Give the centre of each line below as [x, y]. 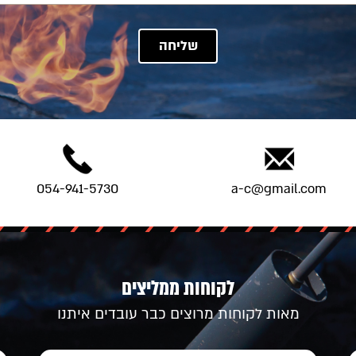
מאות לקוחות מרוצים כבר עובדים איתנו [178, 314]
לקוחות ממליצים [178, 288]
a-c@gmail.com [279, 189]
